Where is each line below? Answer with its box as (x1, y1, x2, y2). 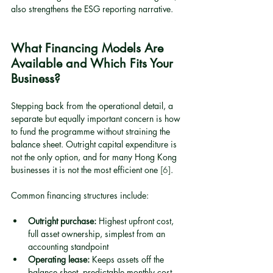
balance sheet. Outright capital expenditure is (11, 138, 179, 150)
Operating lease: (28, 253, 90, 265)
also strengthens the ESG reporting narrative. (11, 3, 173, 15)
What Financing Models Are (11, 40, 167, 56)
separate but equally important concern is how (11, 113, 183, 124)
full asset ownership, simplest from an (28, 228, 168, 239)
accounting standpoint (28, 241, 108, 252)
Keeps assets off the (90, 253, 166, 265)
